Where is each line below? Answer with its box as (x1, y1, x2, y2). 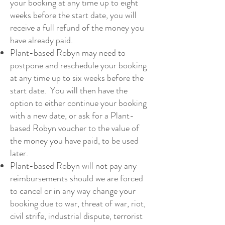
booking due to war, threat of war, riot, (10, 197, 146, 210)
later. (10, 147, 28, 160)
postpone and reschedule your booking (10, 59, 147, 72)
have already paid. (10, 34, 73, 47)
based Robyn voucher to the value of (10, 122, 139, 135)
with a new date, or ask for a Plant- (10, 109, 134, 123)
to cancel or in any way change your (10, 184, 136, 198)
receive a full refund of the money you (10, 21, 144, 35)
